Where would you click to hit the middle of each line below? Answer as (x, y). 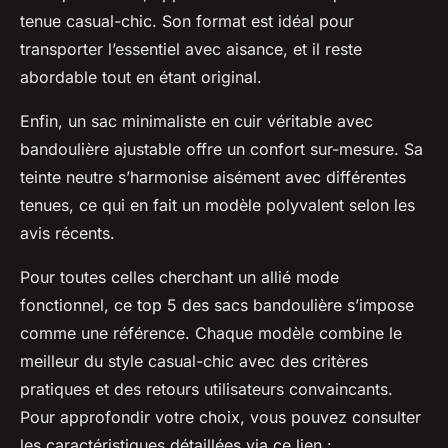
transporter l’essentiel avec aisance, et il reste (191, 49)
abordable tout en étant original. (141, 77)
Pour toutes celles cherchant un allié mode (179, 277)
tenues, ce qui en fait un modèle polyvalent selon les (217, 205)
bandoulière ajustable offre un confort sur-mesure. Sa (221, 149)
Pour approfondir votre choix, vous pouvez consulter (220, 417)
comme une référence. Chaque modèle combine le (211, 333)
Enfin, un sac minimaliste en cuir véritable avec (196, 121)
